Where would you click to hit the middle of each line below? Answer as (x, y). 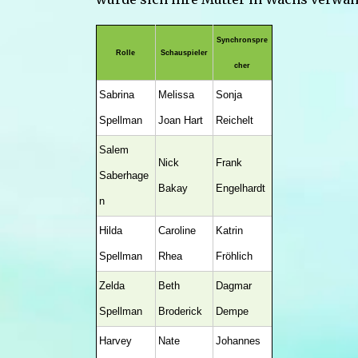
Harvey (115, 341)
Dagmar (233, 286)
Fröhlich (234, 256)
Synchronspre (242, 40)
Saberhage (123, 175)
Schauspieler (184, 53)
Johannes (238, 341)
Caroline (177, 231)
